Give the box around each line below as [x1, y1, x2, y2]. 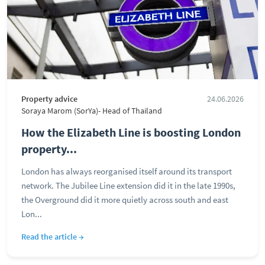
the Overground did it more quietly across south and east [21, 194, 228, 205]
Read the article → [21, 231, 84, 242]
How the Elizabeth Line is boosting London [21, 125, 241, 140]
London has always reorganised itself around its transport [21, 166, 232, 177]
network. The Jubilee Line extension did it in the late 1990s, [21, 180, 235, 191]
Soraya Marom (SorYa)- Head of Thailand [21, 106, 162, 116]
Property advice [21, 94, 77, 104]
